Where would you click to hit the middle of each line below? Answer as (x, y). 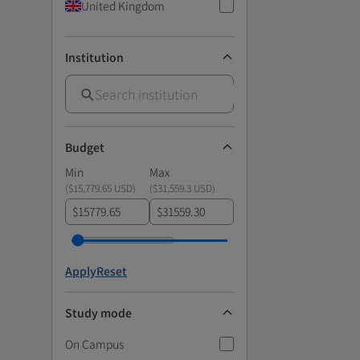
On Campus (94, 344)
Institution (94, 57)
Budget (85, 147)
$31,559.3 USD (182, 187)
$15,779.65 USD (100, 187)
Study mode (98, 312)
